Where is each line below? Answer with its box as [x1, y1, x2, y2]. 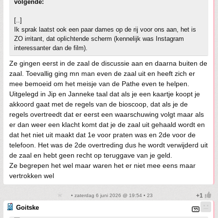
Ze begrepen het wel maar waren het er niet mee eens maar [9, 162, 196, 170]
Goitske [16, 204, 39, 212]
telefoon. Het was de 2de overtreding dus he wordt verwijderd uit [9, 141, 208, 149]
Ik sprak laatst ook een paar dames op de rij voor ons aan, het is [14, 26, 196, 34]
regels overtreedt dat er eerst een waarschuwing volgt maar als [9, 110, 204, 119]
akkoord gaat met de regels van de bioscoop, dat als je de [9, 100, 188, 109]
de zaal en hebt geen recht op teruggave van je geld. [9, 151, 172, 160]
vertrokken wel [9, 172, 54, 180]
